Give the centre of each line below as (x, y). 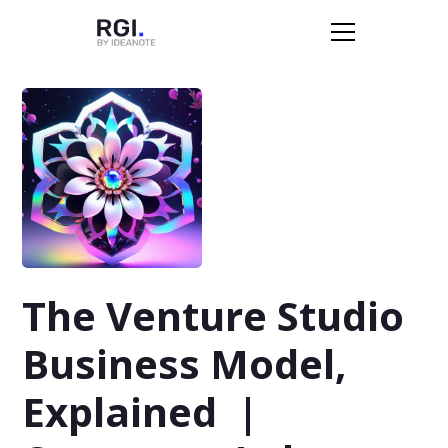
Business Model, (184, 363)
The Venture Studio (213, 315)
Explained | (141, 411)
